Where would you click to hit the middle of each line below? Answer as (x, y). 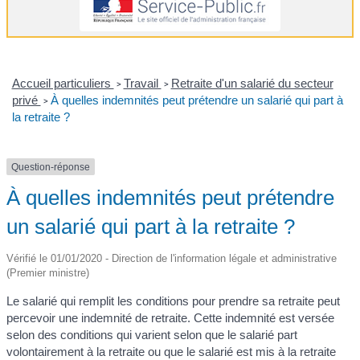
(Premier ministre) (48, 273)
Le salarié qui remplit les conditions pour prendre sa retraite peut (173, 301)
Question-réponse (51, 167)
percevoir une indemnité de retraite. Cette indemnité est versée (170, 318)
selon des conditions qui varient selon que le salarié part (152, 335)
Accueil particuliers (63, 83)
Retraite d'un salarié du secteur (252, 83)
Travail (142, 83)
